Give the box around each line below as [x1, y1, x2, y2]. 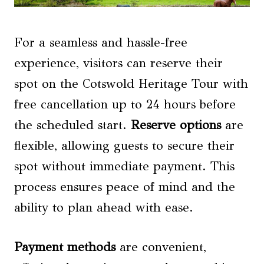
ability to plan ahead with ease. [14, 200, 193, 216]
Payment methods [14, 239, 115, 255]
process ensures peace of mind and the [14, 179, 235, 195]
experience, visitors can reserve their [14, 55, 223, 71]
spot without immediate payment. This [14, 159, 235, 174]
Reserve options [131, 117, 221, 133]
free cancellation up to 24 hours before [14, 97, 236, 113]
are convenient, [115, 239, 206, 255]
